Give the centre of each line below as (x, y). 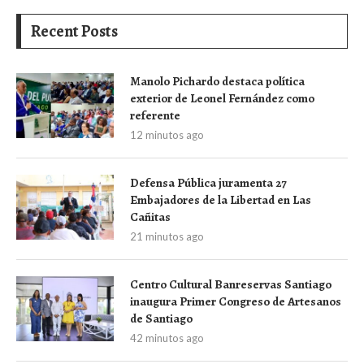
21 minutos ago (167, 237)
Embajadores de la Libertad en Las (221, 200)
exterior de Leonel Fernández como (222, 99)
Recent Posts (74, 32)
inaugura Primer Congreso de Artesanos (236, 302)
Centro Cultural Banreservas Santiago (231, 285)
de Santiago (161, 319)
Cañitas (150, 217)
